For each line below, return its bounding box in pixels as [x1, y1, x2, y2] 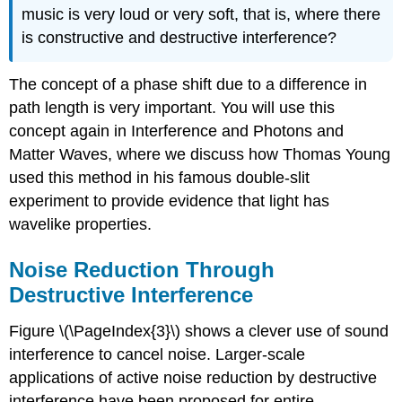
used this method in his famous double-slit [9, 169, 310, 188]
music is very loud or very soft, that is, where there [22, 4, 381, 23]
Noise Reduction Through [9, 258, 275, 283]
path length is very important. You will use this [9, 99, 336, 118]
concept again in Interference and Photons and [9, 122, 345, 141]
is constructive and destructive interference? [22, 28, 337, 47]
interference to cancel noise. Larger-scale [9, 345, 306, 364]
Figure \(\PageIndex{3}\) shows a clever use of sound [9, 322, 389, 341]
